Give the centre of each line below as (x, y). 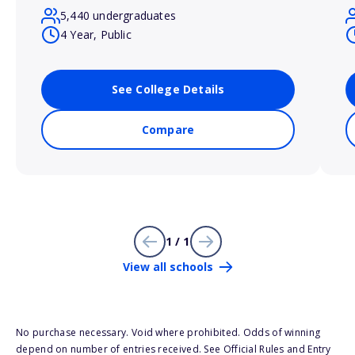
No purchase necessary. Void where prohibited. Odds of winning (168, 333)
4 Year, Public (96, 35)
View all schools (168, 267)
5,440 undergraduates (118, 16)
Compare (168, 130)
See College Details (168, 90)
